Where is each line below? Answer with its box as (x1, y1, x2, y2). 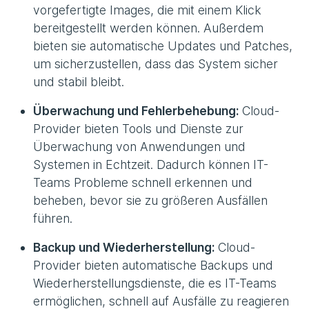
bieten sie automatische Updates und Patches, (33, 39, 292, 54)
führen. (33, 211, 72, 226)
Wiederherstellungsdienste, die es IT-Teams (33, 276, 277, 291)
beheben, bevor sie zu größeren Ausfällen (33, 193, 268, 208)
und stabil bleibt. (33, 74, 124, 90)
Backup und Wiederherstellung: (33, 240, 215, 255)
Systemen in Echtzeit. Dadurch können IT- (33, 157, 268, 172)
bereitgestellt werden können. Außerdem (33, 21, 263, 36)
